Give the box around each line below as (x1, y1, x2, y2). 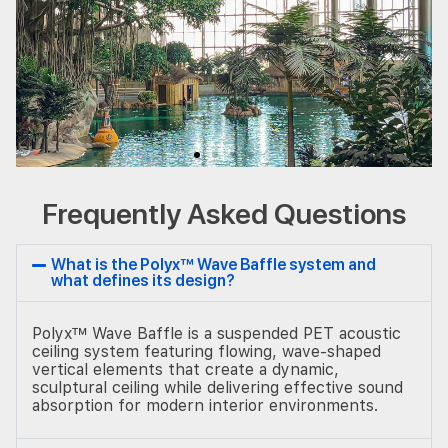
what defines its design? (51, 270, 236, 290)
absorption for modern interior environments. (32, 395, 378, 415)
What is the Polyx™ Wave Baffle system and (51, 254, 377, 274)
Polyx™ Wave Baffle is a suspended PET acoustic (32, 323, 401, 343)
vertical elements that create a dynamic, (32, 359, 339, 379)
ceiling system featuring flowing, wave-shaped (32, 341, 381, 361)
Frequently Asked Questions (42, 195, 406, 231)
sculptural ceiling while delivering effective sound (32, 377, 403, 397)
